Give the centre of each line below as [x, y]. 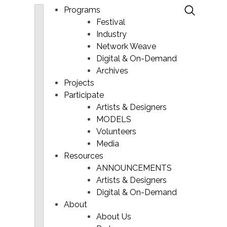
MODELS [114, 119]
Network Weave [126, 46]
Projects [79, 83]
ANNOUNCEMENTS [134, 168]
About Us [114, 217]
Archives [112, 71]
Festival [111, 22]
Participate [84, 95]
